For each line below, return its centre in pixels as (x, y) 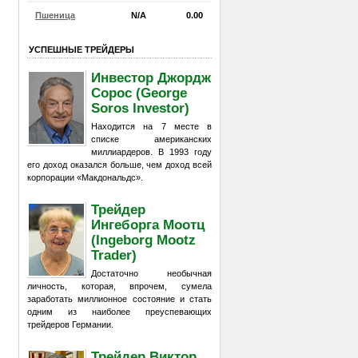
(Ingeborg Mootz (144, 239)
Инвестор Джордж (151, 77)
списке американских (151, 139)
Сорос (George (139, 92)
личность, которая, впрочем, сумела (119, 286)
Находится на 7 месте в (151, 126)
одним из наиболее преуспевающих (119, 312)
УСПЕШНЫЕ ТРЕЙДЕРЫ (82, 49)
